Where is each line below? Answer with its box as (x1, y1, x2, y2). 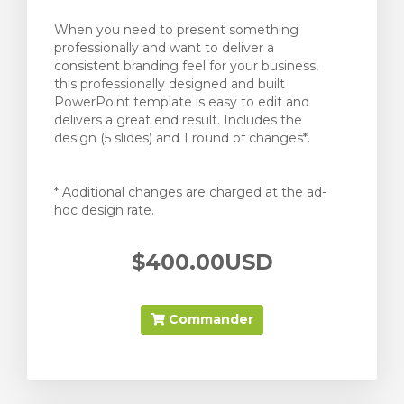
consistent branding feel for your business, (54, 58, 318, 74)
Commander (165, 311, 253, 327)
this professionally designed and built (54, 76, 285, 92)
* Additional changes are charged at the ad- (54, 184, 326, 200)
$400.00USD (131, 249, 273, 275)
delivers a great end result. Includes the (54, 112, 302, 128)
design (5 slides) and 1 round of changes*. (54, 130, 310, 146)
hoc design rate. (54, 202, 154, 218)
